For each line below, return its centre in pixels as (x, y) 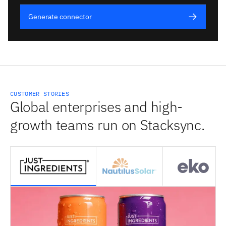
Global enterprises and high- (97, 107)
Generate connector (60, 17)
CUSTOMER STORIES (40, 94)
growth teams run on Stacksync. (107, 125)
